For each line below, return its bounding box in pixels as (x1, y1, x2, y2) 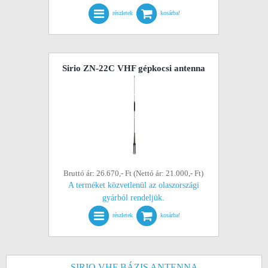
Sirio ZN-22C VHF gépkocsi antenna (62, 63, 205, 73)
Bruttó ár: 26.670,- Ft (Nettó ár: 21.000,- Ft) (63, 169, 204, 178)
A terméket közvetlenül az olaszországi (68, 181, 199, 190)
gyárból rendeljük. (102, 193, 165, 202)
